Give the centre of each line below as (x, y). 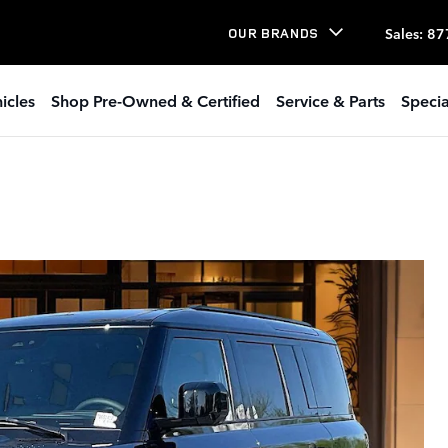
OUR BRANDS (273, 32)
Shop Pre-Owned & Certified (155, 100)
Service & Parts (330, 100)
